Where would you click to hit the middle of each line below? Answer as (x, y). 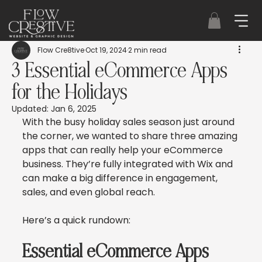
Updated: (31, 109)
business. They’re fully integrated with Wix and (129, 164)
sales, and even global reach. (89, 192)
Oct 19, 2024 (106, 50)
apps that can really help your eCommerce (124, 150)
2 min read (147, 50)
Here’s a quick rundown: (76, 220)
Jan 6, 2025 (74, 109)
